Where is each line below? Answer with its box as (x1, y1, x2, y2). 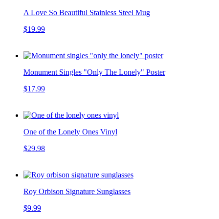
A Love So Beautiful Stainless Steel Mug (23, 8, 150, 17)
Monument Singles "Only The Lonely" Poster (23, 67, 165, 76)
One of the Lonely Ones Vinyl (23, 127, 117, 136)
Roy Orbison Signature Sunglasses (23, 187, 131, 196)
